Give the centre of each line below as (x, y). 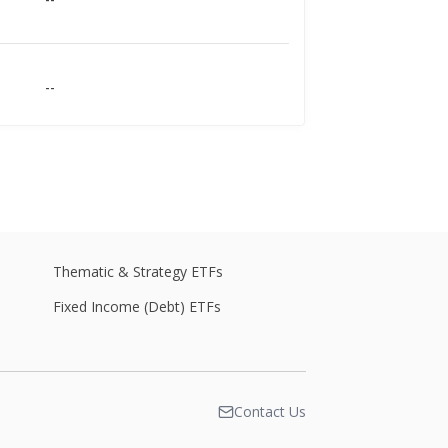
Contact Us (270, 412)
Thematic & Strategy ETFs (138, 272)
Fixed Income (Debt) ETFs (137, 307)
